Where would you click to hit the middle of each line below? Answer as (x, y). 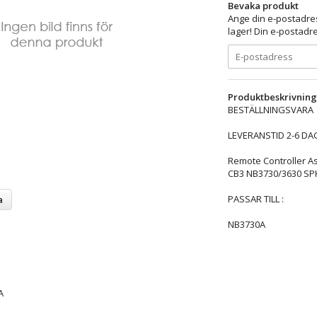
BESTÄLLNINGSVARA (270, 109)
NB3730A (246, 224)
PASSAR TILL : (255, 198)
